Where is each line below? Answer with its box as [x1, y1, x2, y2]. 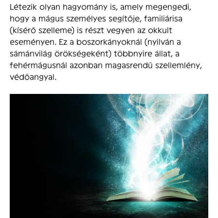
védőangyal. [10, 72, 56, 81]
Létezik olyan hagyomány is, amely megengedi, [10, 1, 191, 11]
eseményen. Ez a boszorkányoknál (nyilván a [10, 36, 181, 46]
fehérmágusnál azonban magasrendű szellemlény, [10, 60, 202, 70]
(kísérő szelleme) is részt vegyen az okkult [10, 25, 172, 35]
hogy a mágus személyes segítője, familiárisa [10, 13, 182, 23]
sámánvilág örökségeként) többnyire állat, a [10, 48, 180, 58]
